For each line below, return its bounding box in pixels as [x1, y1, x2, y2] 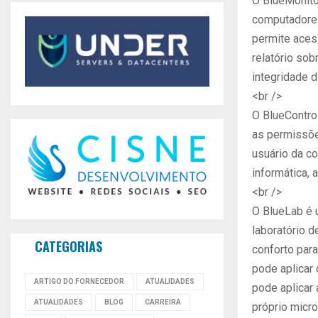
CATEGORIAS [35, 237, 102, 256]
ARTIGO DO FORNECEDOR [34, 278, 124, 286]
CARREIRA [145, 298, 181, 307]
